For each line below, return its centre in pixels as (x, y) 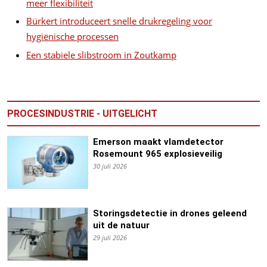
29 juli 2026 (110, 238)
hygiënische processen (72, 37)
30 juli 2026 (110, 166)
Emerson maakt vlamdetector (158, 142)
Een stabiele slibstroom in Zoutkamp (101, 55)
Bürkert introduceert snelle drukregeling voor (119, 21)
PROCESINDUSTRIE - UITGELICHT (82, 113)
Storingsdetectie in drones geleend (170, 214)
